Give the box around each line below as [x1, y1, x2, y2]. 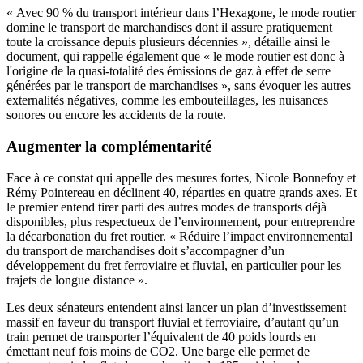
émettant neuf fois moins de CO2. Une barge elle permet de [6, 344, 310, 358]
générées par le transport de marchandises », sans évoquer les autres [6, 79, 351, 93]
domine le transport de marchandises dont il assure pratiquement [6, 20, 332, 35]
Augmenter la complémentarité [6, 137, 211, 155]
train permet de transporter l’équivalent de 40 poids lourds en [6, 329, 316, 344]
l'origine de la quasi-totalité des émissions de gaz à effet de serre [6, 64, 331, 79]
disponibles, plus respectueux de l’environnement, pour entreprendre [6, 214, 355, 228]
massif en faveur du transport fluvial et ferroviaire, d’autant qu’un [6, 314, 339, 329]
